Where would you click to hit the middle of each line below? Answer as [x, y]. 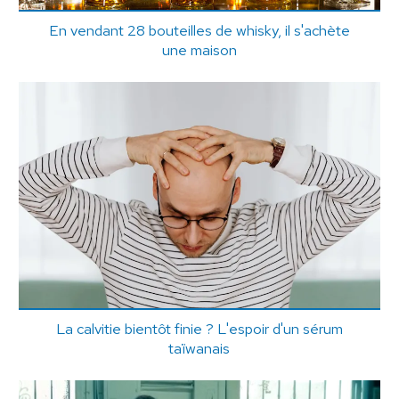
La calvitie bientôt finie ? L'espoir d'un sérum [199, 328]
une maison [199, 49]
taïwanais [199, 348]
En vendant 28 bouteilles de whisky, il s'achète [199, 30]
